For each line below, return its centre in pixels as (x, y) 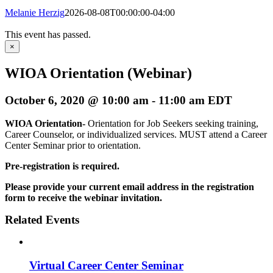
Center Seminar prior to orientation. (73, 146)
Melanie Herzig (35, 12)
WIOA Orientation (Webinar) (98, 73)
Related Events (42, 220)
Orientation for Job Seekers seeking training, (173, 124)
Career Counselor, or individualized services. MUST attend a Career (136, 135)
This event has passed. (48, 34)
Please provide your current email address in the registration (129, 187)
